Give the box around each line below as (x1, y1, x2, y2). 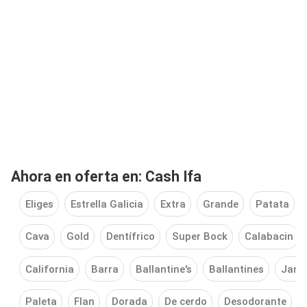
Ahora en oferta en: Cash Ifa (11, 168, 201, 185)
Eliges (25, 197, 53, 210)
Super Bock (171, 230, 228, 243)
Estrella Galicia (70, 197, 143, 210)
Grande (202, 197, 238, 210)
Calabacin (244, 230, 293, 243)
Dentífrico (106, 230, 155, 243)
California (25, 262, 74, 275)
